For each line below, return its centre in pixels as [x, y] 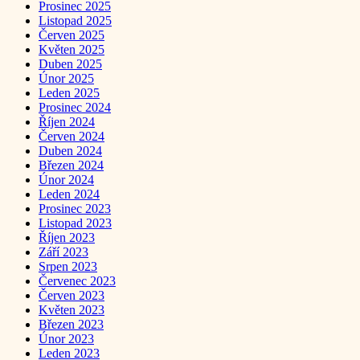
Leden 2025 [69, 92]
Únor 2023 [66, 338]
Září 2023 [63, 252]
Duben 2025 [70, 63]
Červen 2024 [72, 136]
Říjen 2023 [67, 237]
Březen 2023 [71, 324]
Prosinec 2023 [75, 208]
